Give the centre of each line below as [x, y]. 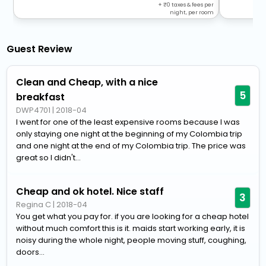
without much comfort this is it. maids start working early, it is [131, 229]
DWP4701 [34, 110]
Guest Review [40, 49]
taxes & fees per [192, 5]
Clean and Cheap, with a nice [87, 83]
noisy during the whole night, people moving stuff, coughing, [132, 240]
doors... [31, 252]
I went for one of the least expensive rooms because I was [128, 122]
